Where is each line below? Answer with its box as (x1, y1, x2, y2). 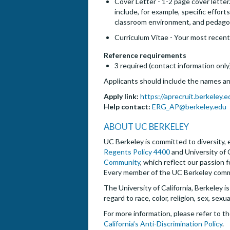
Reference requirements (104, 51, 186, 60)
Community (104, 158, 140, 167)
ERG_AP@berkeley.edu (152, 102, 226, 111)
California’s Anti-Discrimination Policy (104, 219, 222, 228)
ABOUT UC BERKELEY (104, 121, 189, 132)
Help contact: (104, 102, 150, 111)
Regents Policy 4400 (104, 147, 170, 157)
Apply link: (104, 92, 139, 101)
